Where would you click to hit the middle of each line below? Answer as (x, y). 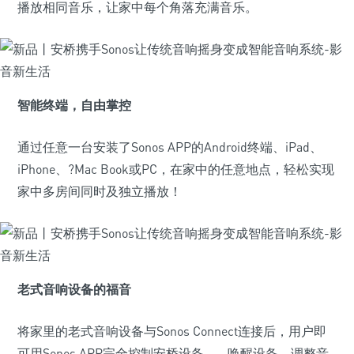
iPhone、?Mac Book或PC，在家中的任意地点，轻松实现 (176, 169)
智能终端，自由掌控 (74, 105)
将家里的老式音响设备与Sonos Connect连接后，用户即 (172, 331)
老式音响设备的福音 (74, 289)
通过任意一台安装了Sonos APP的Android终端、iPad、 (170, 147)
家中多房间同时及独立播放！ (100, 191)
